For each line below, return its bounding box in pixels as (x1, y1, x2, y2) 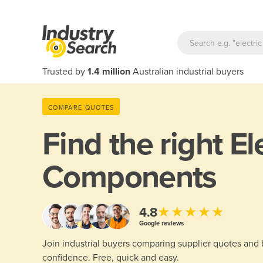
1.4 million (87, 66, 130, 77)
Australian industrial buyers (130, 66, 244, 77)
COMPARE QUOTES (48, 103, 114, 112)
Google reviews (139, 219, 184, 227)
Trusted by (42, 66, 87, 77)
